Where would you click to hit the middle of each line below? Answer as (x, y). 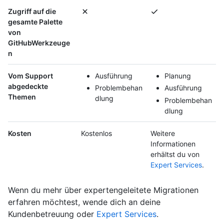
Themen (22, 96)
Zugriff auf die (32, 11)
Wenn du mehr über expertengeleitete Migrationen (103, 190)
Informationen (173, 143)
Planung (178, 75)
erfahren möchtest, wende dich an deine (84, 202)
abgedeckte (28, 86)
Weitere (163, 133)
